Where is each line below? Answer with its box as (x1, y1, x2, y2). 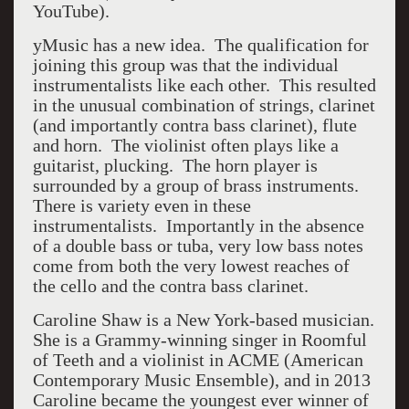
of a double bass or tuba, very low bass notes (32, 236, 363, 256)
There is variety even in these (32, 195, 251, 215)
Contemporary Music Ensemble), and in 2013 (32, 370, 371, 390)
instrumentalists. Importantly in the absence (32, 215, 364, 236)
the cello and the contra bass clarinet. (32, 276, 313, 296)
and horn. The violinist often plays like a (32, 135, 339, 155)
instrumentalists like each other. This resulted (32, 75, 376, 95)
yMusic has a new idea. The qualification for (32, 35, 369, 55)
